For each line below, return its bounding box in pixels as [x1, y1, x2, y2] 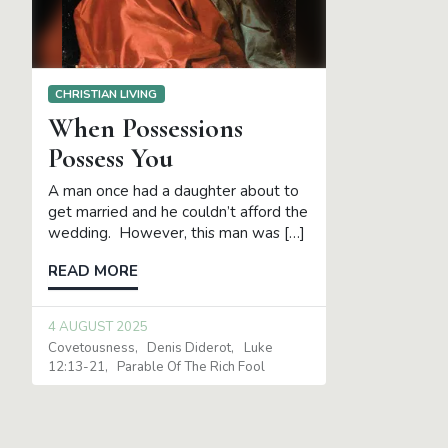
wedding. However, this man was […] [48, 223, 305, 244]
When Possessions [48, 111, 243, 146]
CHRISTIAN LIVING [55, 85, 158, 102]
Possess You [48, 141, 173, 176]
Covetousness [48, 338, 135, 357]
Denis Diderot [147, 338, 232, 357]
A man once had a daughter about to [48, 181, 299, 202]
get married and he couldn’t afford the [48, 202, 308, 223]
